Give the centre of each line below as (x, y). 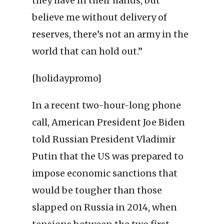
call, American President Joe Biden (108, 122)
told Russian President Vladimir (104, 139)
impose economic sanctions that (105, 173)
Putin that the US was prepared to (108, 156)
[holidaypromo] (67, 78)
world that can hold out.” (87, 51)
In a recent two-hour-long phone (106, 105)
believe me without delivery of (99, 17)
